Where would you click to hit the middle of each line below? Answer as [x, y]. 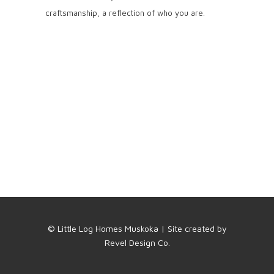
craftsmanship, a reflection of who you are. [125, 13]
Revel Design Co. [137, 243]
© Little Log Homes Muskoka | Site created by [137, 228]
